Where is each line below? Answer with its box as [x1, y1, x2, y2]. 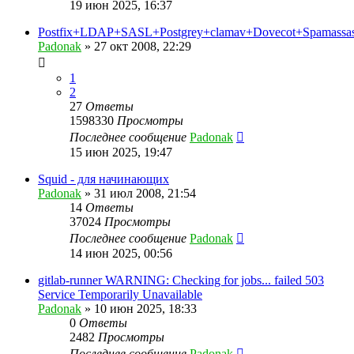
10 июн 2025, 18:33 [94, 301, 197, 315]
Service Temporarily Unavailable [38, 287, 202, 301]
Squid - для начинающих [38, 171, 169, 186]
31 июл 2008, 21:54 [94, 186, 196, 200]
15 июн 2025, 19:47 [70, 145, 172, 159]
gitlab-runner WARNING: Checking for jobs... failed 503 [38, 273, 324, 287]
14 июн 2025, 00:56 [70, 246, 172, 260]
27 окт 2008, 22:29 [94, 39, 191, 53]
